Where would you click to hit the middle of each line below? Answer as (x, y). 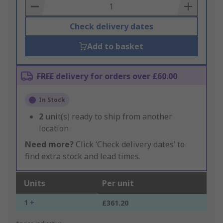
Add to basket (115, 47)
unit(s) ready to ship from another (109, 117)
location (54, 129)
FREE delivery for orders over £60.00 (107, 76)
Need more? (49, 145)
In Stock (52, 100)
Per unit (118, 183)
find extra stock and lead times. (83, 157)
